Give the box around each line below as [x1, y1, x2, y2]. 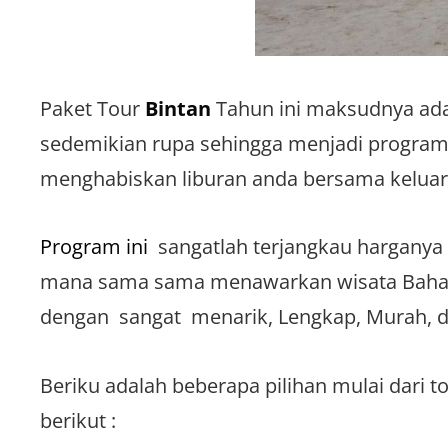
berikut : [40, 406, 116, 434]
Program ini [40, 233, 153, 261]
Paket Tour [40, 95, 145, 122]
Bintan [145, 95, 211, 122]
